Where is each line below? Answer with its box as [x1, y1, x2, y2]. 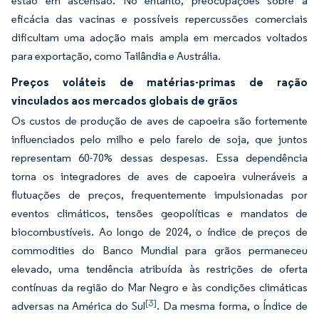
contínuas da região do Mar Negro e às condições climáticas [11, 281, 308, 294]
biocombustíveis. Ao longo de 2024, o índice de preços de [11, 225, 308, 239]
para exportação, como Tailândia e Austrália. [11, 49, 221, 63]
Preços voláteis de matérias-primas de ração [11, 75, 308, 89]
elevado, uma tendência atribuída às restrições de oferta [11, 262, 308, 276]
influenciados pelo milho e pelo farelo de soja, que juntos [11, 132, 308, 146]
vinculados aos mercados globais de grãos [11, 93, 238, 108]
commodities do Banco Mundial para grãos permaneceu [11, 244, 308, 257]
